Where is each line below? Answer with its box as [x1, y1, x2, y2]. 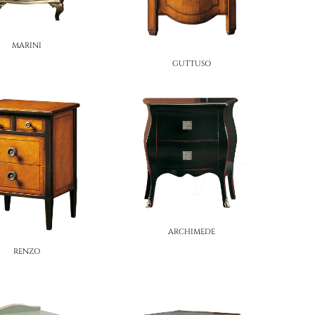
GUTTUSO [172, 58, 211, 69]
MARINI [12, 39, 42, 51]
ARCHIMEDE [167, 226, 215, 237]
